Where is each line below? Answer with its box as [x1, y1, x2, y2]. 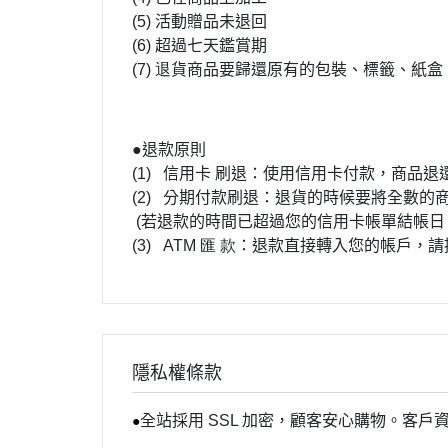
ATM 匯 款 [163, 237, 236, 255]
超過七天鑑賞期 [155, 37, 267, 55]
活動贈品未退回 [155, 13, 267, 31]
